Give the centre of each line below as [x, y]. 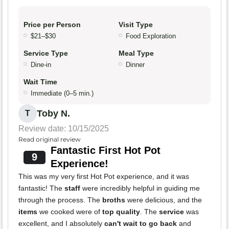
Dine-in [41, 65]
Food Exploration [151, 36]
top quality [121, 212]
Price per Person [52, 25]
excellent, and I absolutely [61, 224]
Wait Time [40, 82]
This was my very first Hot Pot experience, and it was [104, 177]
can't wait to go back [141, 224]
